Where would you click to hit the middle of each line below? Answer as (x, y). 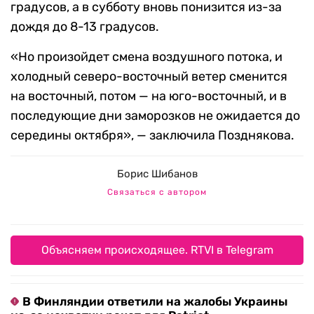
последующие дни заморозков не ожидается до (155, 116)
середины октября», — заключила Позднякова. (152, 136)
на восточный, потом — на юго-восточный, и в (149, 96)
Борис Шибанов (157, 174)
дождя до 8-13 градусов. (85, 27)
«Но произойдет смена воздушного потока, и (146, 57)
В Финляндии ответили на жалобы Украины (155, 302)
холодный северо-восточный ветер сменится (149, 77)
